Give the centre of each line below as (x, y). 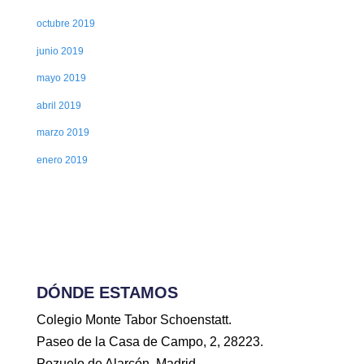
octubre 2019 (65, 24)
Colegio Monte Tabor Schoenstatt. (134, 320)
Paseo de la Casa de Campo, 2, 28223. (149, 342)
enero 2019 (62, 159)
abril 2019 (58, 105)
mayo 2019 (61, 78)
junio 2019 (60, 50)
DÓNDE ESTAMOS (107, 293)
